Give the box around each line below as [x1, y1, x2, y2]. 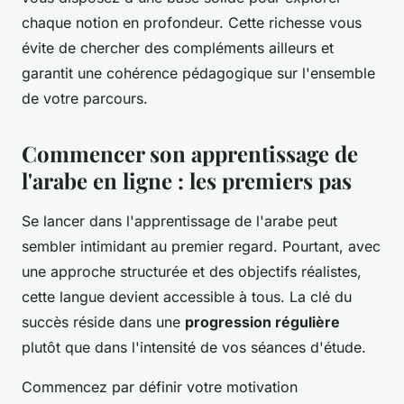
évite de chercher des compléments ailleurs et [22, 38, 334, 57]
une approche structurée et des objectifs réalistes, [22, 262, 362, 280]
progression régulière [185, 312, 340, 331]
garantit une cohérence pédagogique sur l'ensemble [22, 63, 375, 82]
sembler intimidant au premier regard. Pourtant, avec [22, 236, 381, 255]
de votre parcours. [22, 88, 148, 107]
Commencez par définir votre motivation [22, 377, 298, 396]
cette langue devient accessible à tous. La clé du [22, 287, 352, 306]
